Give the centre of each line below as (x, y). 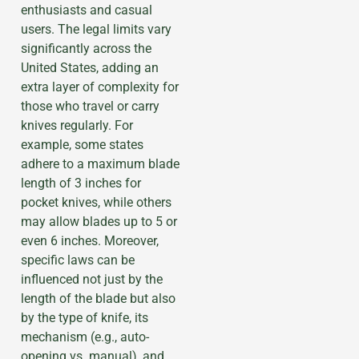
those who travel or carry (90, 106)
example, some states (82, 144)
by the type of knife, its (85, 317)
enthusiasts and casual (87, 10)
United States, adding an (90, 67)
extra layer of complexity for (100, 87)
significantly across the (86, 48)
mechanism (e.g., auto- (85, 337)
